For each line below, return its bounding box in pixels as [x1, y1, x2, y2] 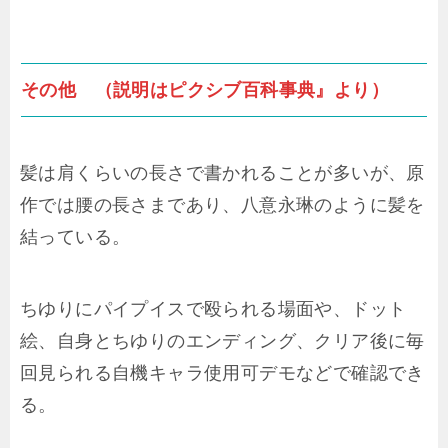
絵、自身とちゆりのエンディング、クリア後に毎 [20, 324, 425, 358]
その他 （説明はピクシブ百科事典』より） [21, 80, 389, 101]
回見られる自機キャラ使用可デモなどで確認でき [20, 356, 425, 390]
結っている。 [20, 220, 131, 254]
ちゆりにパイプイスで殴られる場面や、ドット [20, 292, 407, 326]
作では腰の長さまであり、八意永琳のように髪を [20, 188, 425, 222]
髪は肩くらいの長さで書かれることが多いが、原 [20, 156, 425, 190]
